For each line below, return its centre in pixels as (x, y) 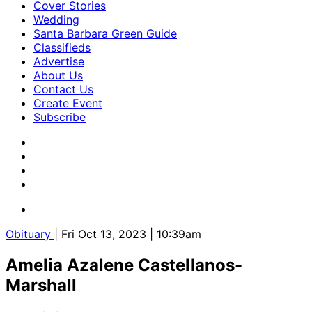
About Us (58, 75)
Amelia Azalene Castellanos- (124, 265)
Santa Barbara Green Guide (105, 33)
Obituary (30, 234)
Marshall (41, 285)
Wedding (56, 19)
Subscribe (60, 117)
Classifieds (62, 47)
